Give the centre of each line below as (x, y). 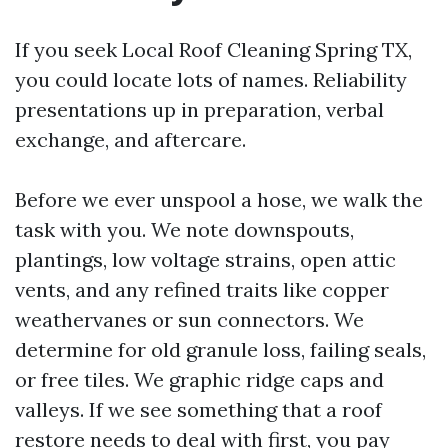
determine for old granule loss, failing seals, (220, 349)
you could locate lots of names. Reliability (211, 79)
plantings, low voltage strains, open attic (205, 259)
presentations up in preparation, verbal (199, 109)
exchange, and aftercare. (130, 139)
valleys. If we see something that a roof (198, 409)
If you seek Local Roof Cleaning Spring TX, (213, 49)
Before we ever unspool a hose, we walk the (219, 199)
